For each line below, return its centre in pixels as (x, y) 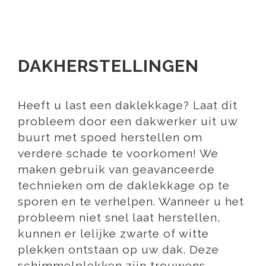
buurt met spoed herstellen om (110, 137)
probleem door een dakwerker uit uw (128, 121)
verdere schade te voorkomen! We (118, 153)
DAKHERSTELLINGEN (108, 66)
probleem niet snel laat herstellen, (119, 217)
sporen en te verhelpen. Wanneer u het (131, 201)
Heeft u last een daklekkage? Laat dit (128, 105)
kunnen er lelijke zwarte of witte (113, 233)
